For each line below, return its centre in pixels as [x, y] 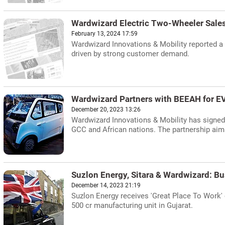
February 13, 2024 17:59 [104, 34]
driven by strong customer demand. [130, 54]
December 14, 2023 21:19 [106, 185]
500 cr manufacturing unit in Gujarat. [132, 205]
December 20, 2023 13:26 [106, 109]
